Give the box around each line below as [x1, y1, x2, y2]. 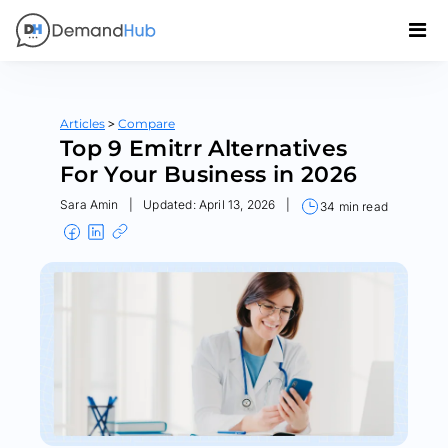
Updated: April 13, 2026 [143, 197, 276, 212]
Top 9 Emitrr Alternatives [60, 135, 348, 162]
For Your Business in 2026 [60, 161, 358, 188]
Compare [118, 116, 175, 131]
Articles [60, 116, 105, 131]
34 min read [320, 198, 388, 214]
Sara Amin [60, 197, 119, 212]
